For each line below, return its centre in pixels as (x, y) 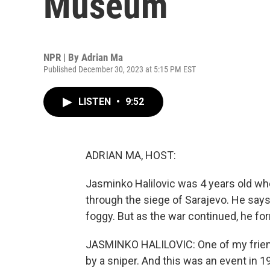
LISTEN (96, 102)
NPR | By (62, 57)
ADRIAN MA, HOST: (131, 155)
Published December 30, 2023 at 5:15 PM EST (120, 69)
